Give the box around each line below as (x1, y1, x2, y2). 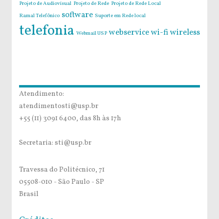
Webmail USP (76, 30, 107, 38)
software (62, 10, 93, 21)
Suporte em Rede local (95, 12, 146, 20)
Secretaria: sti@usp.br (19, 138, 91, 148)
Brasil (19, 189, 39, 199)
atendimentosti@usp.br (19, 101, 98, 111)
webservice (109, 27, 149, 39)
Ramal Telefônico (19, 12, 60, 20)
